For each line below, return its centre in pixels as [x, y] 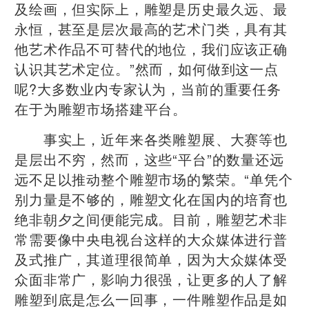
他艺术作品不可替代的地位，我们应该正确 [151, 48]
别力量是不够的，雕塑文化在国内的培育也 [151, 199]
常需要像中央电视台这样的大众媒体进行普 [151, 239]
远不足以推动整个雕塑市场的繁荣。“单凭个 [154, 179]
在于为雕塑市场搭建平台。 [101, 108]
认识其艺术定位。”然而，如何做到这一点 [147, 68]
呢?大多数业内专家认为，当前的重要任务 [148, 88]
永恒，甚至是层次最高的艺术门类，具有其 [151, 28]
